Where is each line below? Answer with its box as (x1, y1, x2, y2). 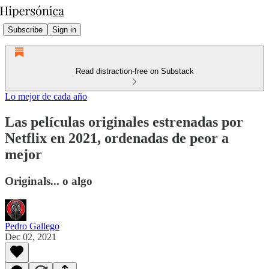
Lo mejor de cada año (5, 91, 87, 101)
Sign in (52, 25, 76, 34)
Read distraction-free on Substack (75, 67, 194, 76)
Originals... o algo (5, 174, 92, 187)
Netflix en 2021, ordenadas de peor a (5, 130, 229, 146)
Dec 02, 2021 (5, 231, 56, 242)
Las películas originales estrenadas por (5, 113, 243, 130)
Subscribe (8, 25, 43, 34)
